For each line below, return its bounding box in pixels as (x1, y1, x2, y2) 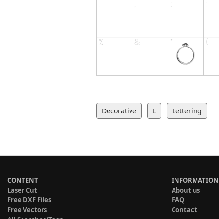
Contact (172, 205, 197, 215)
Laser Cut (7, 186, 37, 195)
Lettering (172, 106, 202, 116)
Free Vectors (7, 205, 47, 215)
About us (172, 186, 200, 195)
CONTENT (7, 176, 38, 185)
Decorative (102, 106, 136, 116)
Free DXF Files (7, 196, 51, 205)
